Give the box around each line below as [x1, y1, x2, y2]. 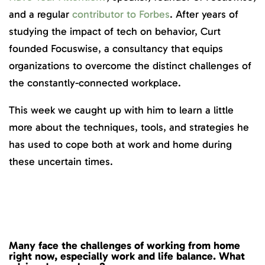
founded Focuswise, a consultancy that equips [9, 41, 223, 55]
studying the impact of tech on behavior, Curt [9, 24, 221, 38]
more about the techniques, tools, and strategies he [9, 121, 249, 134]
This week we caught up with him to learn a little [9, 104, 234, 117]
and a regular [9, 7, 72, 21]
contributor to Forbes [72, 7, 170, 21]
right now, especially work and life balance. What [9, 249, 245, 263]
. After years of [170, 7, 238, 21]
